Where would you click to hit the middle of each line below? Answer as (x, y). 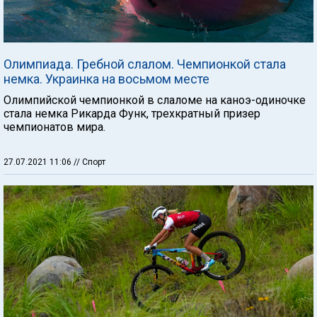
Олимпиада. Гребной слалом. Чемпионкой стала (145, 64)
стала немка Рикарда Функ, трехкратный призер (132, 114)
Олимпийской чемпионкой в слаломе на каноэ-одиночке (155, 100)
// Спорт (90, 162)
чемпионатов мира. (54, 127)
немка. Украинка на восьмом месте (106, 79)
